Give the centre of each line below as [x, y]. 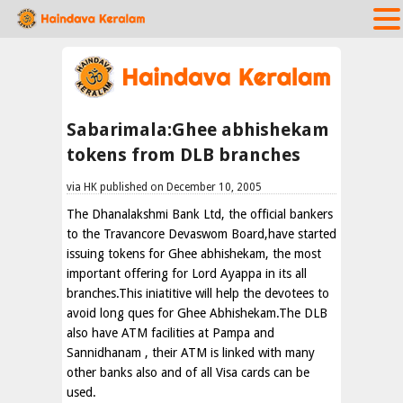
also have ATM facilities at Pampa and [170, 333]
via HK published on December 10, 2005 [164, 187]
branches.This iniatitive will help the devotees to [198, 293]
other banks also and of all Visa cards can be [188, 372]
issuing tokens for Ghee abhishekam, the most [194, 254]
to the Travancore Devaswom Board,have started [201, 234]
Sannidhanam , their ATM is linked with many [191, 353]
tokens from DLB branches [184, 155]
